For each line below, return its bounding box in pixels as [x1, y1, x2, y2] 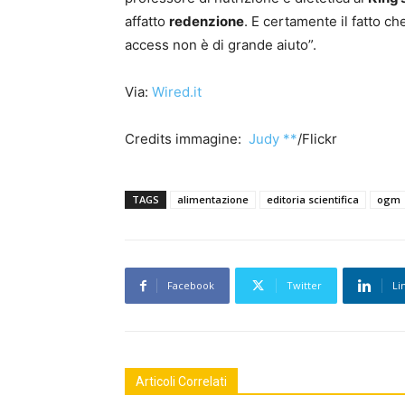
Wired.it [152, 83, 202, 101]
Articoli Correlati [136, 374, 227, 390]
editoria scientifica [267, 193, 359, 207]
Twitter [287, 278, 322, 293]
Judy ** [249, 130, 297, 148]
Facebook [167, 278, 214, 293]
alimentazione [177, 193, 249, 207]
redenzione [169, 13, 244, 31]
